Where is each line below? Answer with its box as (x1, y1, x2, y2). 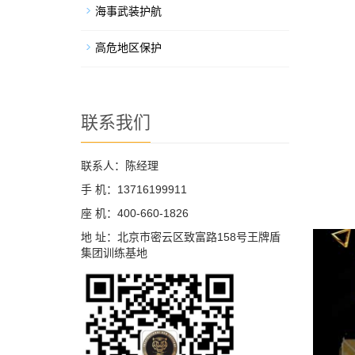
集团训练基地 (81, 246, 147, 259)
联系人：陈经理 (81, 159, 158, 172)
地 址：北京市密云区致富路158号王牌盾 (81, 231, 281, 243)
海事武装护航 (95, 5, 162, 17)
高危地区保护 (95, 41, 162, 54)
